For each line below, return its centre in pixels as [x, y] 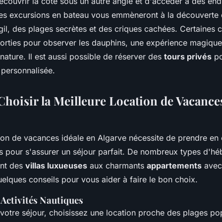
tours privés [188, 57]
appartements [174, 166]
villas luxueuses [56, 166]
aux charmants [117, 166]
